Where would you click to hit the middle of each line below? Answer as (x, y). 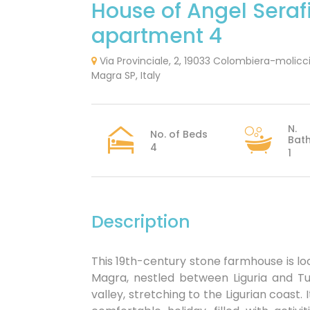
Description (141, 222)
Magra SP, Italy (126, 75)
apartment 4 (157, 36)
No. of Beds (179, 134)
